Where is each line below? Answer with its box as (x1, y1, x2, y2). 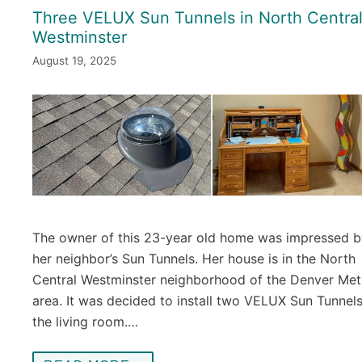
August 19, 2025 (32, 53, 116, 67)
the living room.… (32, 313, 138, 330)
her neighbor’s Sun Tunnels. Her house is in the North (32, 250, 356, 267)
